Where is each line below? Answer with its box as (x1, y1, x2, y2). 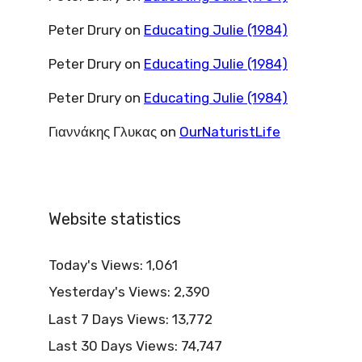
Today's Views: (48, 256, 146, 273)
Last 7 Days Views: (48, 310, 172, 327)
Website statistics (48, 208, 181, 229)
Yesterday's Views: (48, 284, 174, 300)
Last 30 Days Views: (48, 338, 181, 354)
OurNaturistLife (179, 123, 280, 140)
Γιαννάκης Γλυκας (48, 123, 157, 140)
